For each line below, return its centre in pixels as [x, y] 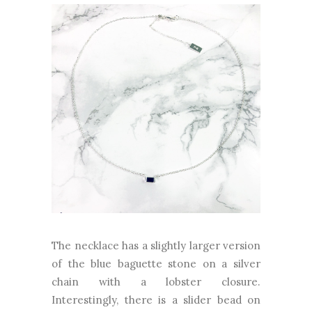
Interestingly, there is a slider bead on [156, 300]
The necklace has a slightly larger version [156, 246]
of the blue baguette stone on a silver [156, 264]
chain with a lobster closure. [156, 282]
